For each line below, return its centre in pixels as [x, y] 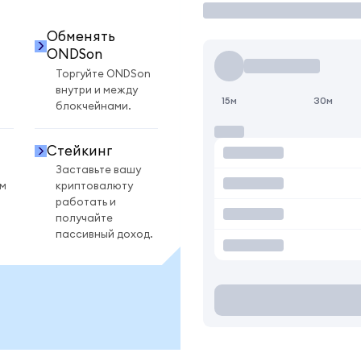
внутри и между [97, 90]
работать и [86, 203]
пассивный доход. [104, 235]
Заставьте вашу [98, 170]
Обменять [81, 37]
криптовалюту [94, 187]
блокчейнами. [93, 106]
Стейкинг [79, 151]
